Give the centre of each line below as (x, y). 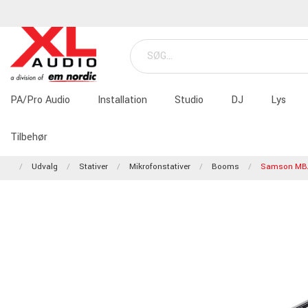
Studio (189, 100)
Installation (122, 100)
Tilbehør (29, 137)
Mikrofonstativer (160, 167)
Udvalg (45, 167)
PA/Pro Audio (40, 100)
